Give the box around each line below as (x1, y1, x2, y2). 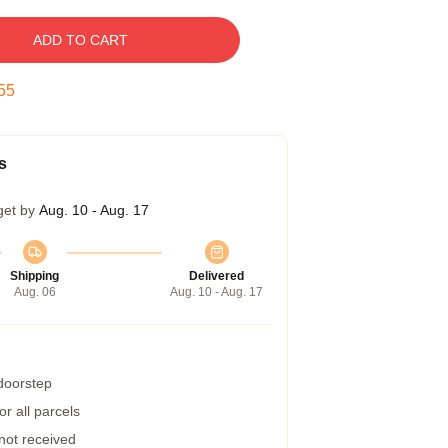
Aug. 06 (13, 285, 56, 299)
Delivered (189, 269, 244, 283)
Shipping (10, 269, 59, 283)
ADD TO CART (32, 32, 128, 48)
